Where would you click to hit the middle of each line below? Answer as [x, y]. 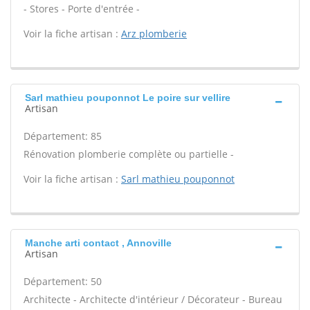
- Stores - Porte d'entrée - [82, 9]
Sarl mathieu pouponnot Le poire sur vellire [128, 98]
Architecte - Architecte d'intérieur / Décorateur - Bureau [153, 299]
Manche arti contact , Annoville [98, 243]
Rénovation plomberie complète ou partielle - [129, 154]
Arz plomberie [154, 34]
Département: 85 [63, 136]
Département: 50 [63, 281]
